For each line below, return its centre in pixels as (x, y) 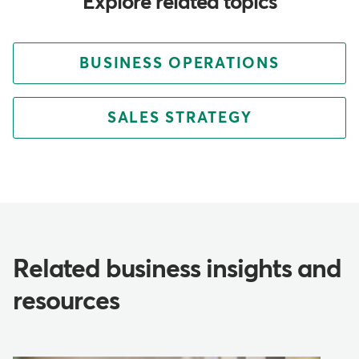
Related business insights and (177, 270)
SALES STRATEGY (179, 118)
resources (66, 302)
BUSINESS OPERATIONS (179, 63)
